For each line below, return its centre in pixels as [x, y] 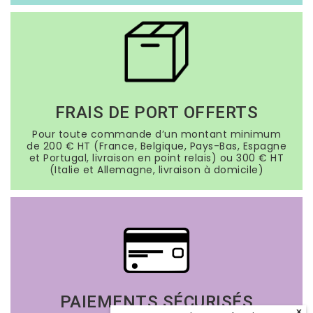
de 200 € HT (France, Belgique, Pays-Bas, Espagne [156, 146]
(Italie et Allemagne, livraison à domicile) [156, 169]
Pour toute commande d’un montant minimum [156, 134]
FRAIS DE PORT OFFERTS [156, 112]
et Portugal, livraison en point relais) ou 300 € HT [156, 158]
